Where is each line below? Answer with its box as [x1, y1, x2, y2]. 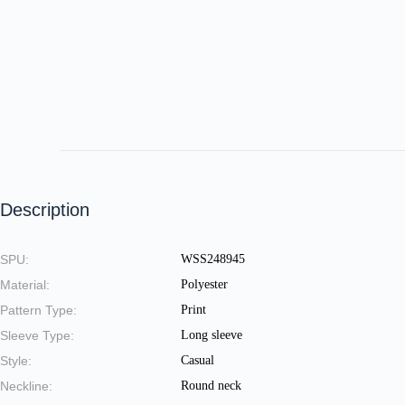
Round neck [181, 378, 241, 392]
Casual [181, 353, 214, 367]
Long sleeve [181, 327, 242, 342]
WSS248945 [181, 251, 245, 266]
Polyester [181, 277, 228, 291]
